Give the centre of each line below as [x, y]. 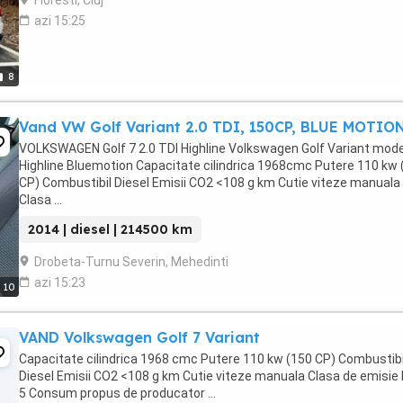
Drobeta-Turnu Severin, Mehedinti [131, 262]
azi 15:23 [60, 282]
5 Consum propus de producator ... [117, 393]
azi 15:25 [60, 21]
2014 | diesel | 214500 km [110, 229]
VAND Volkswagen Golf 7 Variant [139, 337]
